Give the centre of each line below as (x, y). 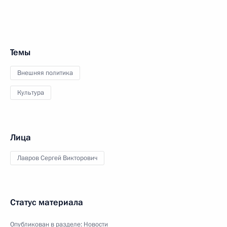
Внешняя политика (45, 73)
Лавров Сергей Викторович (57, 158)
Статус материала (47, 202)
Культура (31, 93)
